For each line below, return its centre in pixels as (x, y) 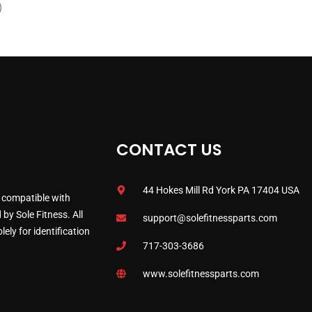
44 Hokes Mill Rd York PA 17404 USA (221, 190)
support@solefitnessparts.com (210, 218)
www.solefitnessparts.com (201, 274)
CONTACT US (169, 150)
